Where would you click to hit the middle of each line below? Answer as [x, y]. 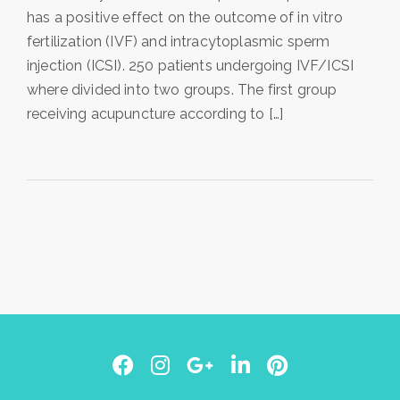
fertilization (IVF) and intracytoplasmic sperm [179, 41]
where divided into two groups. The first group [182, 89]
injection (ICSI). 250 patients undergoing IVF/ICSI [191, 65]
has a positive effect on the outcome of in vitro [185, 17]
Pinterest [331, 366]
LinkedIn [292, 366]
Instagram [219, 366]
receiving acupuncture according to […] [155, 113]
